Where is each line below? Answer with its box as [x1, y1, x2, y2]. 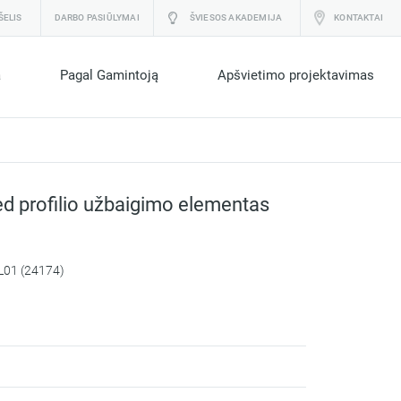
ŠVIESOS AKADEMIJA [189, 12, 283, 23]
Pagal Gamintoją [60, 67, 158, 83]
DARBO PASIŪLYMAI [54, 12, 140, 23]
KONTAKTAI [334, 12, 383, 23]
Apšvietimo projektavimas [218, 67, 374, 83]
